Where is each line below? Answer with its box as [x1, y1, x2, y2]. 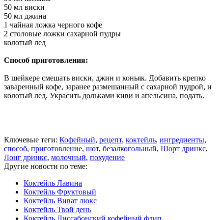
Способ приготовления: [4, 55, 88, 64]
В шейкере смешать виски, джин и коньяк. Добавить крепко [4, 73, 206, 82]
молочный [51, 153, 86, 162]
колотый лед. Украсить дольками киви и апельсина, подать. [4, 91, 204, 100]
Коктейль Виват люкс [24, 196, 97, 205]
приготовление [31, 144, 82, 153]
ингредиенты [160, 135, 204, 144]
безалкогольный [103, 144, 157, 153]
